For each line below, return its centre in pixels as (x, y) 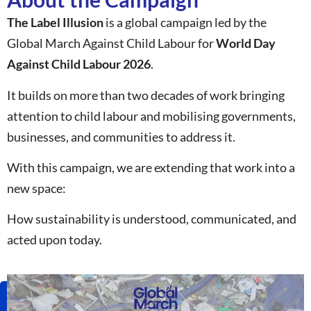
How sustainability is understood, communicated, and (152, 219)
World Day (246, 43)
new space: (36, 188)
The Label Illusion (55, 23)
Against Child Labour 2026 (79, 64)
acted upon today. (54, 240)
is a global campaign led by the (185, 23)
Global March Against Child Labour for (111, 43)
